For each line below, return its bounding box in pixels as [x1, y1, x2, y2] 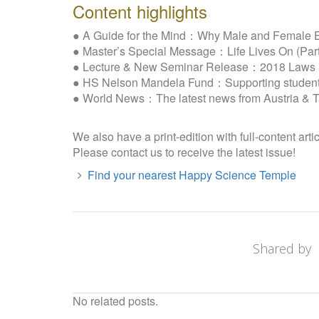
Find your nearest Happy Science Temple [87, 167, 296, 184]
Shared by [252, 240, 311, 258]
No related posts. [73, 293, 158, 310]
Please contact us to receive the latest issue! [73, 144, 296, 161]
